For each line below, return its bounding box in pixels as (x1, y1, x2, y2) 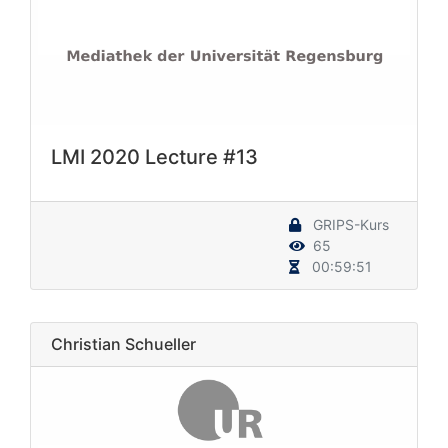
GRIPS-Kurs (309, 215, 389, 233)
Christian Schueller (51, 333, 196, 354)
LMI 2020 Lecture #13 (51, 144, 258, 169)
